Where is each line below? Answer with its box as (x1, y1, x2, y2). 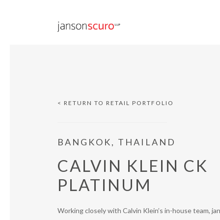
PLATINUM (57, 175, 152, 194)
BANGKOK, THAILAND (57, 137, 176, 147)
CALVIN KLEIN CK (57, 156, 208, 175)
